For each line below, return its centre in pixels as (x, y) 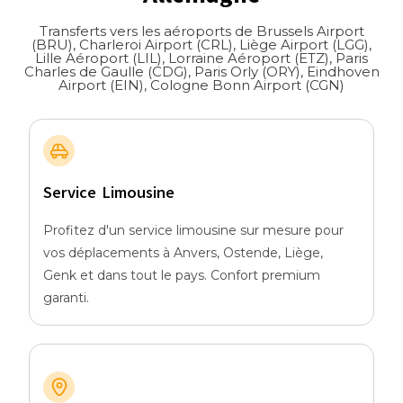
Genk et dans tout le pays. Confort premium (182, 276)
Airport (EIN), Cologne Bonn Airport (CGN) (201, 85)
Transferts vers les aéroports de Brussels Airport (201, 31)
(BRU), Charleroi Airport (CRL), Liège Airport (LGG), (201, 45)
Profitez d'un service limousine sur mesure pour (194, 231)
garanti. (67, 298)
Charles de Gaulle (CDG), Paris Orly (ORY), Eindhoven (201, 72)
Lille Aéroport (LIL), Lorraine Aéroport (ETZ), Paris (201, 58)
